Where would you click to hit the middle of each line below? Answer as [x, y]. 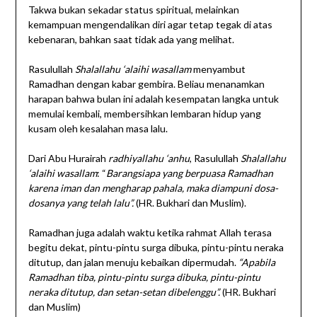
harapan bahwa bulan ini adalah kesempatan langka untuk [153, 99]
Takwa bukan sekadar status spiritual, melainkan [133, 10]
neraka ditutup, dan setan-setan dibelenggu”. [125, 292]
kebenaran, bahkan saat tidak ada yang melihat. [131, 40]
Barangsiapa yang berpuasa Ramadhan [189, 173]
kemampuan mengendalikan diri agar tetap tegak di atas [150, 25]
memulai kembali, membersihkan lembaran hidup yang [144, 114]
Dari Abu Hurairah [68, 158]
